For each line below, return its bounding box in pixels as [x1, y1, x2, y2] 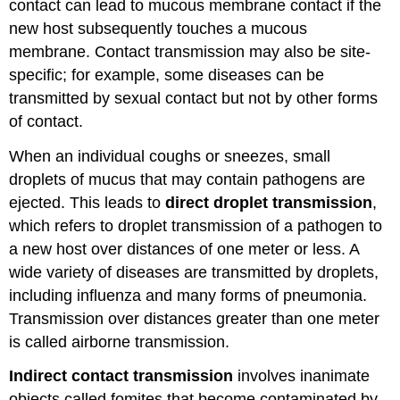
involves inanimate [233, 367, 371, 386]
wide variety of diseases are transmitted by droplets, [9, 262, 379, 281]
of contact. [9, 112, 84, 130]
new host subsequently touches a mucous [9, 19, 308, 37]
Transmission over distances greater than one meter [9, 309, 380, 328]
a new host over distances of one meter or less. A [9, 239, 360, 258]
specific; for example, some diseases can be [9, 65, 325, 84]
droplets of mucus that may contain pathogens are [9, 170, 366, 188]
